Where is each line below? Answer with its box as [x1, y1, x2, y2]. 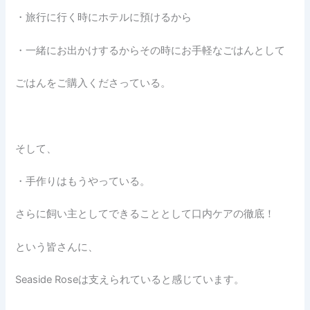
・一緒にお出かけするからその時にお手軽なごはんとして [15, 44, 286, 57]
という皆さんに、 [15, 240, 99, 253]
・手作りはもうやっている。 [15, 174, 151, 188]
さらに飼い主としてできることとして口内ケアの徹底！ [15, 208, 275, 221]
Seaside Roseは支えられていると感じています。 [15, 273, 245, 286]
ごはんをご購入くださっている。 [15, 76, 172, 89]
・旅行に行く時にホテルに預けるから [15, 11, 192, 24]
